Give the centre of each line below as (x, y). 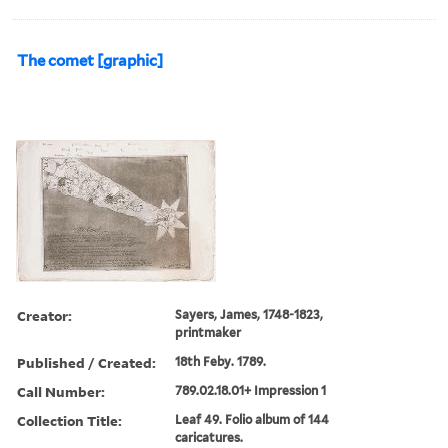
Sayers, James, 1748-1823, (249, 314)
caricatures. (209, 437)
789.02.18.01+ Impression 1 (251, 390)
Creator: (44, 315)
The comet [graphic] (90, 60)
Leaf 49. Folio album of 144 (252, 419)
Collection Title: (69, 420)
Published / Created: (86, 362)
